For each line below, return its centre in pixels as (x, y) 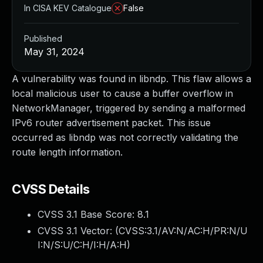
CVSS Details (51, 189)
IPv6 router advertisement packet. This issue (111, 123)
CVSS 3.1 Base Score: (87, 214)
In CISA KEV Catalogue (68, 8)
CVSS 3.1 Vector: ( (78, 231)
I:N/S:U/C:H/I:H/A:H (82, 245)
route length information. (67, 152)
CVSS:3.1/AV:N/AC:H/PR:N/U (183, 231)
